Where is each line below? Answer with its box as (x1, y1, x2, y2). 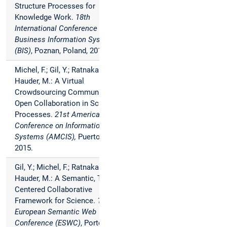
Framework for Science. (15, 196, 97, 206)
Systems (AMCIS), (15, 132, 76, 142)
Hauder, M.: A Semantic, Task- (15, 174, 116, 183)
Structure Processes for (15, 2, 95, 11)
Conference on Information (15, 121, 104, 131)
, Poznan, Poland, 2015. (31, 46, 110, 56)
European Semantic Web (15, 207, 96, 217)
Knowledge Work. (15, 13, 75, 22)
